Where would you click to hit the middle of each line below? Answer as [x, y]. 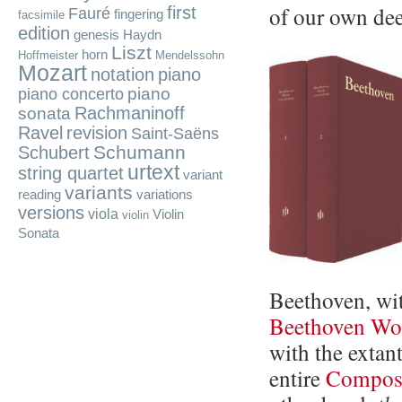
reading [39, 195]
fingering [139, 14]
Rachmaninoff [130, 113]
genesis [96, 35]
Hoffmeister [48, 55]
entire [297, 378]
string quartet [71, 173]
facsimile [41, 15]
